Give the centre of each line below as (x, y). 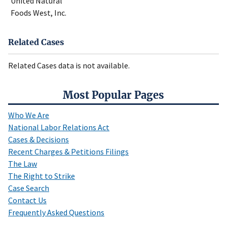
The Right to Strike (42, 176)
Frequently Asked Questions (56, 213)
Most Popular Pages (113, 95)
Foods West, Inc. (39, 12)
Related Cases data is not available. (69, 66)
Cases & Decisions (39, 140)
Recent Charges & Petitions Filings (68, 152)
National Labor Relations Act (59, 127)
